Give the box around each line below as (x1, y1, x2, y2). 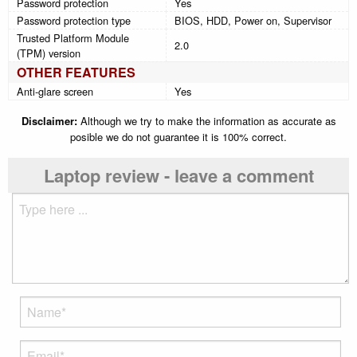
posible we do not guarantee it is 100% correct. (70, 128, 287, 144)
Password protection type (17, 12, 131, 28)
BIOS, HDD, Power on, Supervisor (175, 12, 331, 28)
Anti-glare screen (17, 83, 93, 99)
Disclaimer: (21, 112, 77, 128)
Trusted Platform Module (17, 29, 129, 45)
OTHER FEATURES (17, 62, 135, 81)
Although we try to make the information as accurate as (76, 112, 336, 128)
